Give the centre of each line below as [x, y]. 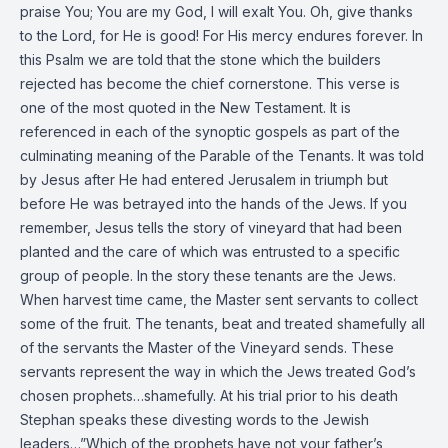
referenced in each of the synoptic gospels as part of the [210, 131]
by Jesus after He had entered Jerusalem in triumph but [204, 179]
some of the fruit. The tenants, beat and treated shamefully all [222, 323]
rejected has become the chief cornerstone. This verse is [210, 83]
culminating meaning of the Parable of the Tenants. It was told [222, 155]
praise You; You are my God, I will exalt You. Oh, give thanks [216, 11]
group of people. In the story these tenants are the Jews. [208, 275]
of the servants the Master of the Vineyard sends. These [207, 347]
